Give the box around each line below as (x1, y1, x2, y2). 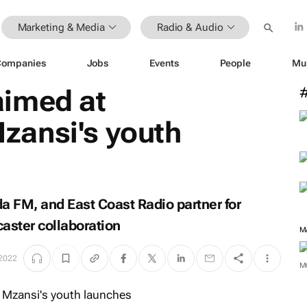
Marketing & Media (17, 21, 105, 34)
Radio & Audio (156, 21, 223, 34)
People (219, 57, 251, 69)
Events (149, 57, 179, 69)
